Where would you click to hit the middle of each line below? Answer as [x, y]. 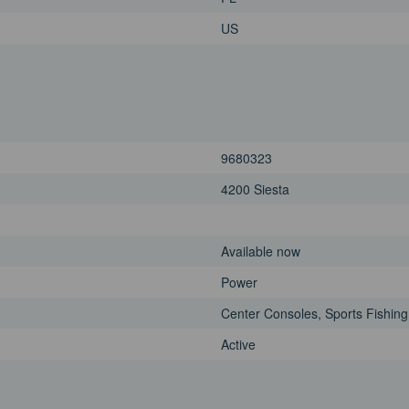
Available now [261, 252]
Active [238, 345]
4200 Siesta [255, 189]
